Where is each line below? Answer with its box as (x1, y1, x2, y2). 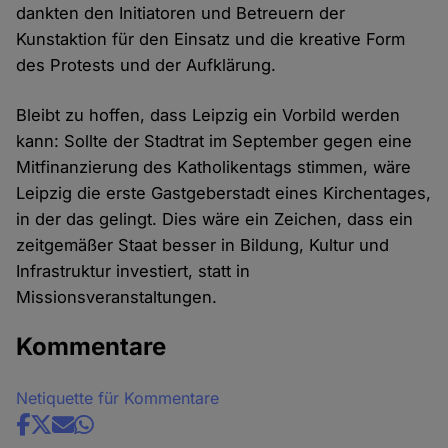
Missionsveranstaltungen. (16, 287, 218, 308)
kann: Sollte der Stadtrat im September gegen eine (16, 131, 413, 152)
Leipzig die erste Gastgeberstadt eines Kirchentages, (16, 183, 432, 204)
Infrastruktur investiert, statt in (16, 261, 251, 282)
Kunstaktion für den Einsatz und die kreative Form (16, 29, 406, 50)
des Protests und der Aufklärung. (16, 55, 277, 76)
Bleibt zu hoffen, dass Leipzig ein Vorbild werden (16, 105, 401, 126)
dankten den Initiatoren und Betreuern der (16, 3, 346, 24)
